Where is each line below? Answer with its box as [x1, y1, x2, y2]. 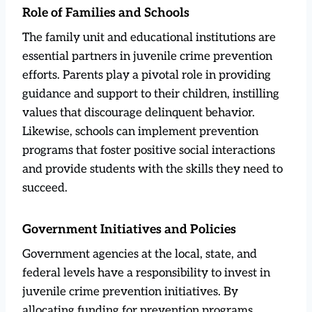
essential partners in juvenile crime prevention [22, 49, 272, 63]
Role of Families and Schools [22, 5, 189, 20]
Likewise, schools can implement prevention [22, 124, 258, 139]
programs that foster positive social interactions [22, 143, 275, 157]
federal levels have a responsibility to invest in [22, 265, 270, 280]
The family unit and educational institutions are [22, 30, 276, 45]
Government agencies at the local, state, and [22, 247, 257, 261]
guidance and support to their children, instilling [22, 86, 279, 101]
